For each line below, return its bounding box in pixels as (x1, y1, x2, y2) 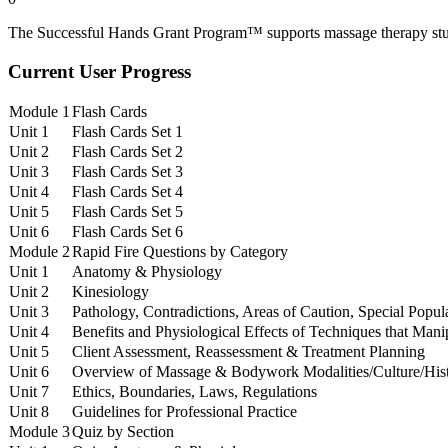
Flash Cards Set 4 (72, 182, 183, 200)
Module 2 (9, 242, 70, 260)
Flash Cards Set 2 (72, 142, 183, 160)
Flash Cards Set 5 (72, 202, 183, 220)
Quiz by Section (72, 422, 174, 440)
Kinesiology (72, 282, 149, 300)
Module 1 (9, 102, 70, 120)
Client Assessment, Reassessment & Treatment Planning (72, 342, 425, 360)
